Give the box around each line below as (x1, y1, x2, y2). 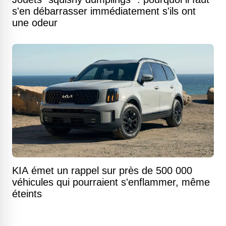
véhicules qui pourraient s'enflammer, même (12, 177, 210, 188)
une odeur (12, 17, 58, 28)
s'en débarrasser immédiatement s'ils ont (12, 6, 196, 17)
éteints (12, 188, 42, 199)
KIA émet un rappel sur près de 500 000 (12, 165, 192, 176)
